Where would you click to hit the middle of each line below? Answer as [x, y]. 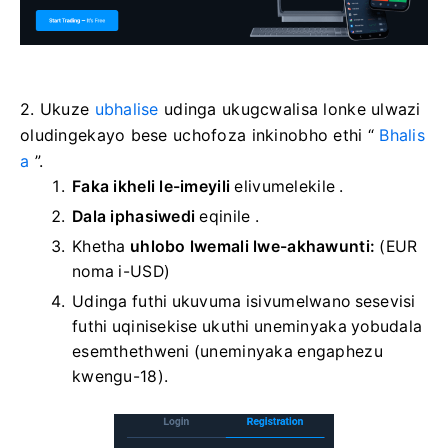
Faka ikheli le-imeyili [151, 187]
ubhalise [126, 109]
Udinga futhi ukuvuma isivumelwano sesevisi [244, 302]
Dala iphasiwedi [134, 217]
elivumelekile [285, 187]
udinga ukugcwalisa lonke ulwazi [289, 109]
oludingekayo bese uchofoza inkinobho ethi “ [200, 135]
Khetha [101, 247]
